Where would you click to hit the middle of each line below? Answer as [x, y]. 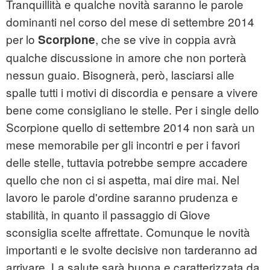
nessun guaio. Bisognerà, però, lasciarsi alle [120, 75]
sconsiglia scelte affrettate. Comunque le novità [128, 232]
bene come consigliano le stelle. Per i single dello [133, 110]
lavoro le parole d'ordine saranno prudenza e [122, 197]
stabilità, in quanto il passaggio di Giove [108, 215]
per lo [22, 39]
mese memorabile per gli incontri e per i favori [123, 145]
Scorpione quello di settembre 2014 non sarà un [130, 127]
